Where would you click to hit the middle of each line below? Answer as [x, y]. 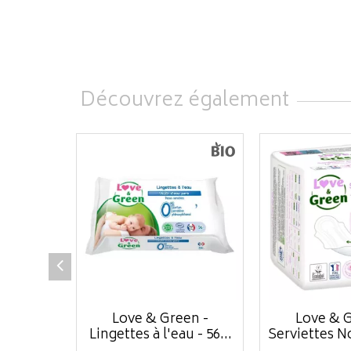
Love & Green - [160, 320]
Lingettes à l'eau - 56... [160, 335]
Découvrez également [185, 101]
